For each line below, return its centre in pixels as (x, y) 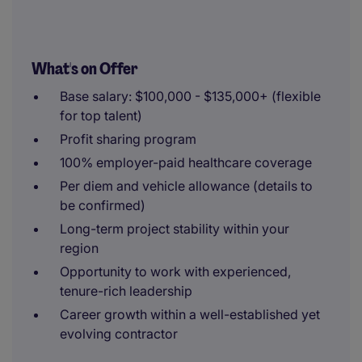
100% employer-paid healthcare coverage (186, 162)
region (79, 248)
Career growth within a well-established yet (190, 314)
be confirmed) (103, 205)
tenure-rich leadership (126, 291)
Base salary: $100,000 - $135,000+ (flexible (190, 96)
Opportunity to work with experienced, (175, 271)
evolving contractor (119, 334)
